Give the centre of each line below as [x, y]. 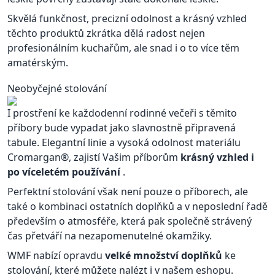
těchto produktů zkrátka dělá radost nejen [106, 33]
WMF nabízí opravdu [56, 255]
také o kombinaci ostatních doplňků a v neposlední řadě [137, 206]
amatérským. [38, 63]
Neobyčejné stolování [57, 88]
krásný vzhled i [217, 157]
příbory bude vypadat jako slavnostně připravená [122, 128]
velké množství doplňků [165, 255]
